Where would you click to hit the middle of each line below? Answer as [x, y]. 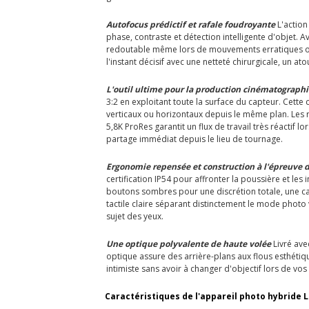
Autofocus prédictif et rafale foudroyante [191, 24]
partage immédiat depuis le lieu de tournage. [195, 139]
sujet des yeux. [135, 216]
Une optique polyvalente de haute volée [189, 243]
